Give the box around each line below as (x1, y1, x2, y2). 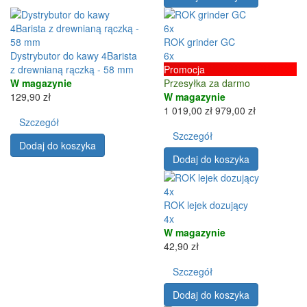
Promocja (164, 62, 205, 76)
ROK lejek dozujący (164, 197, 248, 212)
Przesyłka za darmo (164, 75, 250, 90)
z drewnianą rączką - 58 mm (10, 62, 134, 76)
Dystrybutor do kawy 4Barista (10, 48, 137, 62)
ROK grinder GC (164, 34, 235, 49)
